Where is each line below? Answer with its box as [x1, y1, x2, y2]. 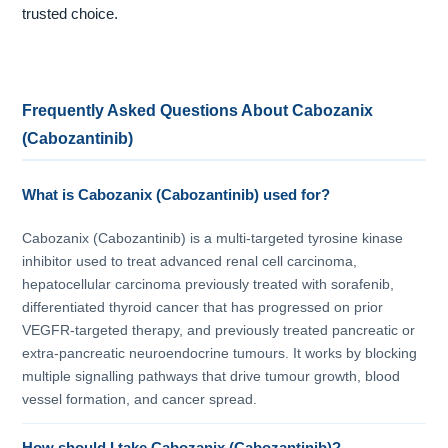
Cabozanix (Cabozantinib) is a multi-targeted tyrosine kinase [22, 230, 404, 247]
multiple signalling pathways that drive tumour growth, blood [22, 368, 401, 385]
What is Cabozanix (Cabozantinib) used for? [22, 186, 331, 203]
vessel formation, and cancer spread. [22, 391, 258, 408]
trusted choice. [22, 6, 119, 23]
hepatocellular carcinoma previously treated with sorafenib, [22, 276, 395, 293]
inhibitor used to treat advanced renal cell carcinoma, [22, 253, 358, 270]
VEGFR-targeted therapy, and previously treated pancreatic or [22, 322, 416, 339]
